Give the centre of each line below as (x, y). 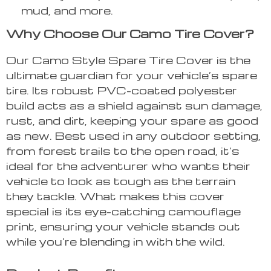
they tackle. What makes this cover (115, 196)
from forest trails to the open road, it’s (123, 151)
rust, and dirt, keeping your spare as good (132, 120)
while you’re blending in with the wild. (116, 241)
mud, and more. (67, 10)
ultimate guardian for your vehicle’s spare (132, 75)
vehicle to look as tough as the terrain (121, 181)
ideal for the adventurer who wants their (128, 166)
